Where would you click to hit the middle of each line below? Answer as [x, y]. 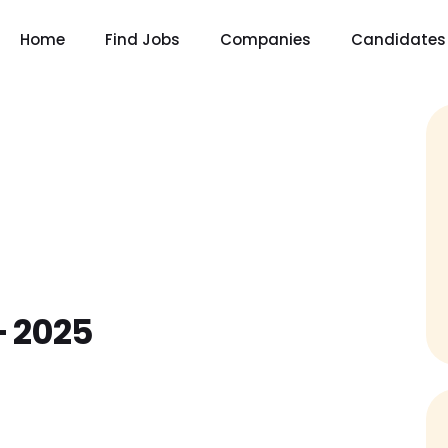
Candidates [398, 39]
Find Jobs [142, 39]
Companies [265, 39]
